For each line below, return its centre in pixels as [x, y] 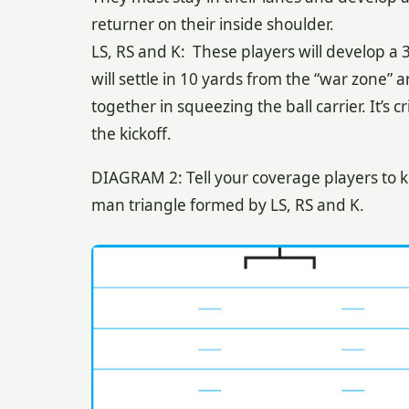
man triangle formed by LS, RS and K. [227, 205]
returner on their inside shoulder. [212, 24]
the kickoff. [131, 133]
